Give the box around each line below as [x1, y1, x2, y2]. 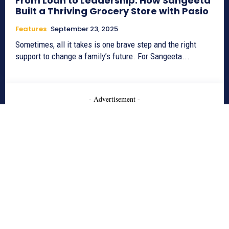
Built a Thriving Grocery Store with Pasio [15, 4, 209, 17]
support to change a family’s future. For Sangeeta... [15, 51, 190, 61]
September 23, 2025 [51, 24, 118, 34]
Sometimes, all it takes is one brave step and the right [15, 39, 196, 50]
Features [15, 24, 47, 34]
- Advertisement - [89, 94, 140, 104]
